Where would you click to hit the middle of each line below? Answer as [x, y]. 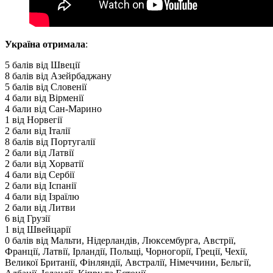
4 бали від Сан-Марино [53, 109]
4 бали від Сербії [40, 175]
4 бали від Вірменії [44, 98]
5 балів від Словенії [46, 87]
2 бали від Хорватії [44, 164]
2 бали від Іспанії [41, 186]
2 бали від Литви [40, 208]
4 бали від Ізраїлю [42, 197]
